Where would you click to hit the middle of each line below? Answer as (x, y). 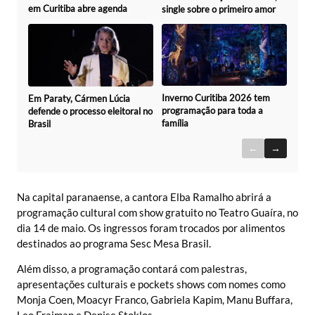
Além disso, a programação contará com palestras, (132, 268)
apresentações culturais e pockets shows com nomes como (151, 284)
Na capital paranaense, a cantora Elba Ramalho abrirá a (144, 197)
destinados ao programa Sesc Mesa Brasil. (114, 243)
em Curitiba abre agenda (78, 9)
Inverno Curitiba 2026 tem (216, 98)
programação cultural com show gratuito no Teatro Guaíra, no (157, 212)
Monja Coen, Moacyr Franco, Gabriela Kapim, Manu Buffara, (155, 299)
